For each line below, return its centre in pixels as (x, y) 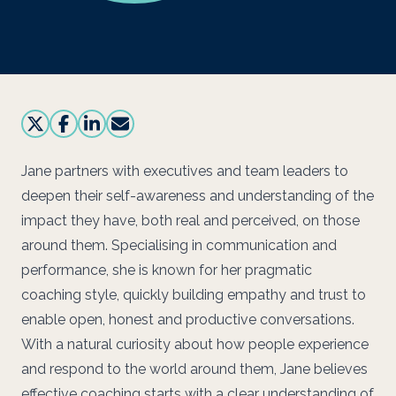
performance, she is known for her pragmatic (167, 270)
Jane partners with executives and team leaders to (185, 171)
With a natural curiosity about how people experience (195, 344)
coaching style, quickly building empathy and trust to (194, 295)
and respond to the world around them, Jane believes (194, 369)
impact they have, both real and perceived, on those (190, 221)
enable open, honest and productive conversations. (188, 320)
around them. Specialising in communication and (179, 245)
